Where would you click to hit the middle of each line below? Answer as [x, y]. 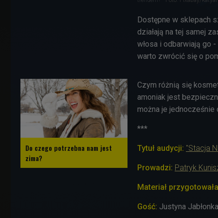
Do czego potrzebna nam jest [69, 147]
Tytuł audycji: [162, 148]
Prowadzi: [156, 167]
